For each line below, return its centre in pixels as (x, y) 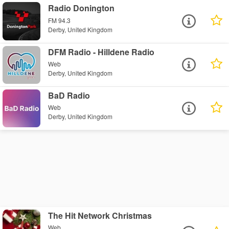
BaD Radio (69, 95)
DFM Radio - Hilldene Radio (101, 52)
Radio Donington (82, 8)
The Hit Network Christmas (100, 215)
